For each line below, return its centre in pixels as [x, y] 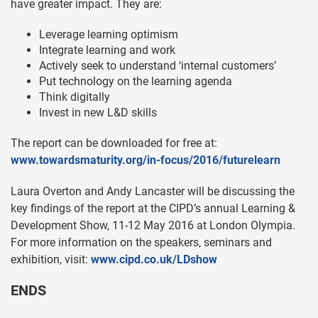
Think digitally [75, 97]
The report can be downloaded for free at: [114, 143]
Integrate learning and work [107, 50]
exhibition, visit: [51, 259]
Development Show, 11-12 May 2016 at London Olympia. [153, 225]
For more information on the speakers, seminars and [141, 242]
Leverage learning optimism [109, 34]
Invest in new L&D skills [98, 112]
